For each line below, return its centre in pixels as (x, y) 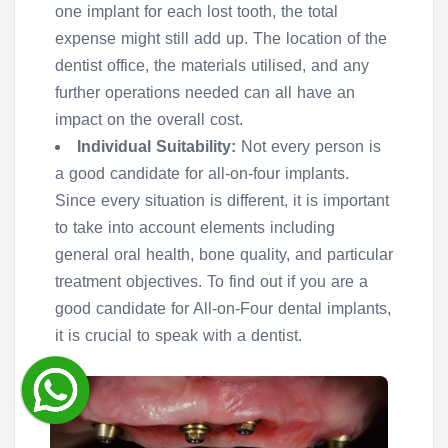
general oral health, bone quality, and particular (224, 254)
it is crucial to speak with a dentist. (178, 335)
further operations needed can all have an (205, 92)
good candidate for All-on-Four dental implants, (223, 308)
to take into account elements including (195, 227)
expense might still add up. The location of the (221, 38)
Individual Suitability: (156, 146)
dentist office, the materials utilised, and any (212, 65)
